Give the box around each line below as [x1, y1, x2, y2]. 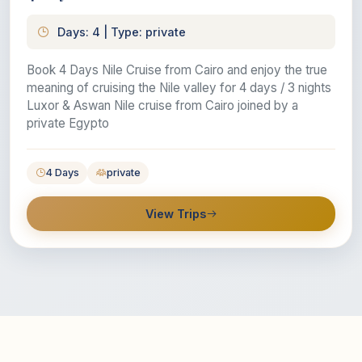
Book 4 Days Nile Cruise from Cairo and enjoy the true [27, 62, 327, 78]
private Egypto [27, 116, 109, 132]
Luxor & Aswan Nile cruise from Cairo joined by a [27, 98, 298, 114]
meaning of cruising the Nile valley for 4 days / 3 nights [27, 80, 331, 96]
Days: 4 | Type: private [57, 25, 186, 40]
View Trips [145, 207, 206, 221]
